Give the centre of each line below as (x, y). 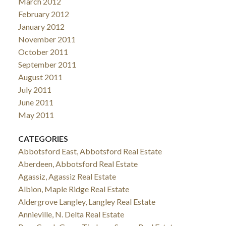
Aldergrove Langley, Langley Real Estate (87, 202)
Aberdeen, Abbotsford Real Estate (78, 164)
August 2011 (40, 77)
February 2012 (43, 14)
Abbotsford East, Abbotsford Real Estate (90, 151)
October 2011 (43, 51)
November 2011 (47, 39)
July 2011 (35, 89)
